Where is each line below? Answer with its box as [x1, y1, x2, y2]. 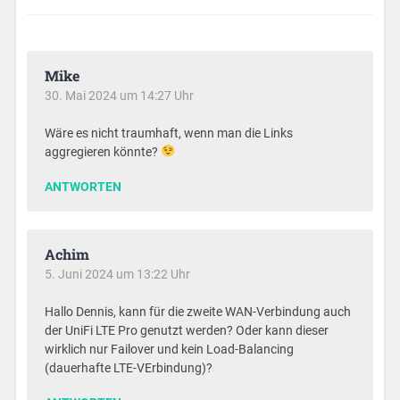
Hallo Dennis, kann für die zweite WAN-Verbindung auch [45, 304, 352, 320]
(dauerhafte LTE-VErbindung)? [45, 360, 213, 376]
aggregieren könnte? [45, 144, 162, 160]
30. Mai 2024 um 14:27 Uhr [45, 87, 195, 103]
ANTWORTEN [45, 179, 122, 194]
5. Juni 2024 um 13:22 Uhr [45, 266, 191, 281]
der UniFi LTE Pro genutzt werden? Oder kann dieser [45, 322, 329, 338]
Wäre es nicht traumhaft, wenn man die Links [45, 125, 294, 141]
